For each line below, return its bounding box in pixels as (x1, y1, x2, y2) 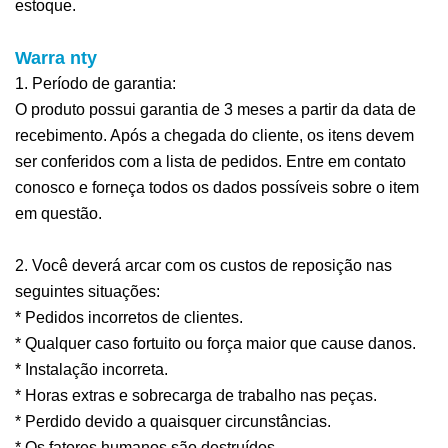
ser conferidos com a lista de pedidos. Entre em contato (15, 152, 406, 170)
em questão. (15, 204, 102, 222)
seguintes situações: (15, 282, 160, 300)
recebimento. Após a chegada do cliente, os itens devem (15, 126, 414, 144)
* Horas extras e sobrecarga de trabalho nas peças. (15, 386, 377, 404)
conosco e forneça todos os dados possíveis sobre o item (15, 178, 419, 196)
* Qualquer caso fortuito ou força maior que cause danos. (15, 334, 416, 352)
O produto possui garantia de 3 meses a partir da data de (15, 100, 416, 118)
